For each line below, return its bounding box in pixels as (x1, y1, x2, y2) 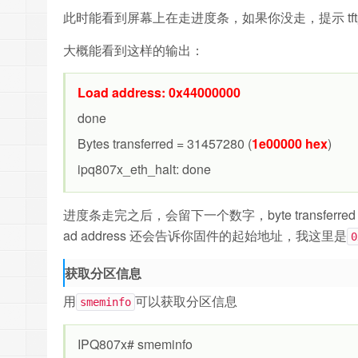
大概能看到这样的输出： (63, 41, 204, 59)
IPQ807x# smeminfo (78, 335, 193, 353)
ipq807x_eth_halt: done (78, 160, 211, 178)
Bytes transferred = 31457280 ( (78, 134, 252, 153)
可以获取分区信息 (135, 292, 237, 310)
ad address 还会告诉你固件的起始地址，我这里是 (63, 226, 347, 245)
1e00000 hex (252, 134, 328, 153)
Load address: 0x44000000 (78, 83, 241, 101)
